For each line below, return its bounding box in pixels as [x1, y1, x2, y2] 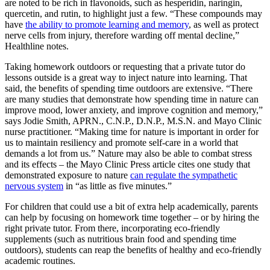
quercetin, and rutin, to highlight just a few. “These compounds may [5, 8, 262, 19]
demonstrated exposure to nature [5, 170, 130, 181]
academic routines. [5, 256, 75, 266]
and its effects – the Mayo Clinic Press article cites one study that [5, 159, 250, 170]
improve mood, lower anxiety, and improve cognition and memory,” [5, 105, 263, 116]
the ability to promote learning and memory [25, 19, 189, 30]
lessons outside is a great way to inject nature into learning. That [5, 72, 247, 83]
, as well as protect [189, 19, 259, 30]
